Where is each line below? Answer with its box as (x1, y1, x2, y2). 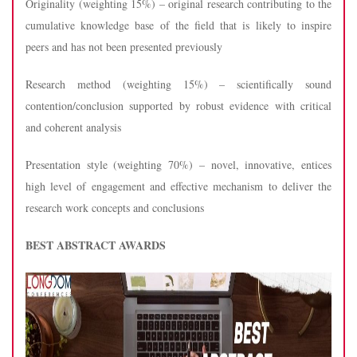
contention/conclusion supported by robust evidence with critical (25, 98, 331, 113)
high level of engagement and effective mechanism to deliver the (25, 178, 331, 194)
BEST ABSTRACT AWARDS (25, 237, 166, 253)
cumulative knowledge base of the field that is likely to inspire (25, 18, 331, 33)
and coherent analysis (25, 120, 121, 135)
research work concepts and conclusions (25, 200, 204, 215)
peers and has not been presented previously (25, 39, 222, 54)
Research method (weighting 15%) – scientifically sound (25, 76, 331, 92)
